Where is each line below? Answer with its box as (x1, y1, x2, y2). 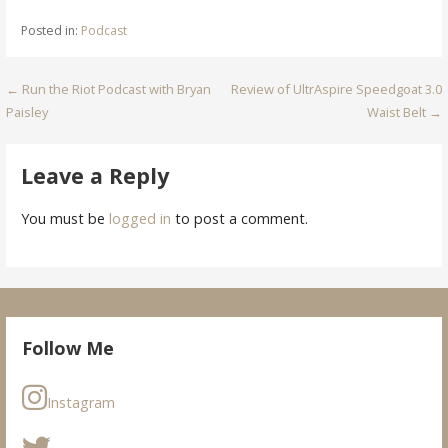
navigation (5, 113, 147, 150)
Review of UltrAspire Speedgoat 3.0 (230, 80, 442, 99)
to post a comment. (170, 208, 308, 228)
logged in (108, 208, 171, 228)
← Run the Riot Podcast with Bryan (6, 80, 212, 99)
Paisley (6, 103, 49, 122)
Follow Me (22, 336, 115, 361)
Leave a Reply (20, 161, 169, 191)
